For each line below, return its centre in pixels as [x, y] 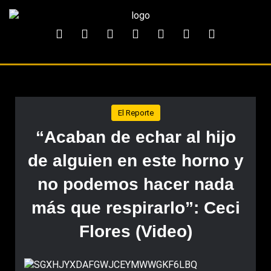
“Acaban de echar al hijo [135, 137]
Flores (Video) [135, 231]
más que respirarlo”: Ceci [135, 208]
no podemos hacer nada [135, 184]
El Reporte [135, 113]
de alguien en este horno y [135, 161]
